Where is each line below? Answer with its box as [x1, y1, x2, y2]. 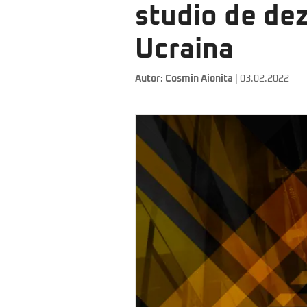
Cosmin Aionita [165, 74, 233, 84]
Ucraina [135, 36, 234, 63]
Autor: [135, 74, 165, 84]
